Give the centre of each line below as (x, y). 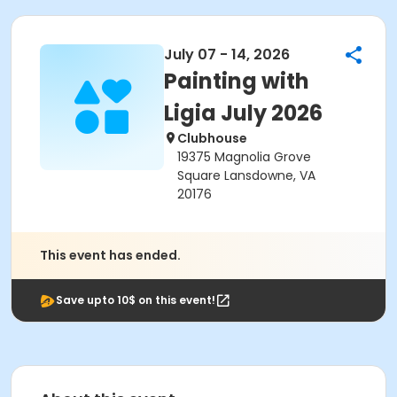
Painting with (237, 81)
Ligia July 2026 (243, 113)
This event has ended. (110, 255)
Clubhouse (212, 138)
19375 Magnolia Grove (244, 157)
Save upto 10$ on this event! (136, 300)
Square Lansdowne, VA (246, 175)
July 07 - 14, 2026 (227, 54)
